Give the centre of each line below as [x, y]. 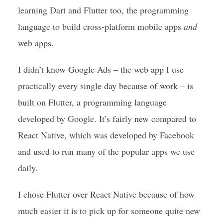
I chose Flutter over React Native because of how [106, 194]
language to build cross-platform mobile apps [101, 26]
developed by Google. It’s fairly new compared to [107, 118]
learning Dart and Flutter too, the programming [103, 10]
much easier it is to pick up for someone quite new [109, 211]
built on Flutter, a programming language [92, 102]
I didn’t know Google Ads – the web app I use [101, 69]
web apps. [36, 43]
